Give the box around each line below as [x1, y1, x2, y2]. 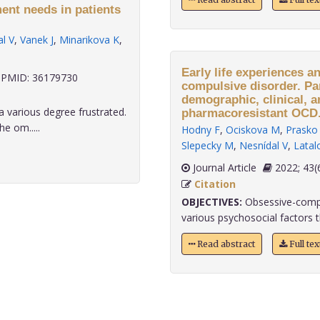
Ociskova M [225, 123, 280, 136]
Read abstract [194, 239, 255, 249]
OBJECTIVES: [181, 195, 242, 209]
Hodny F [181, 123, 220, 136]
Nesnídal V [239, 139, 288, 152]
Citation [194, 177, 236, 191]
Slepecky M [181, 139, 234, 152]
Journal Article [189, 161, 256, 174]
